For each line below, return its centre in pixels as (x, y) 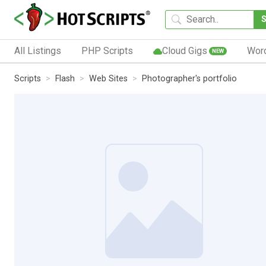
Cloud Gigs (184, 50)
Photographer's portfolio (189, 78)
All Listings (38, 50)
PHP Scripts (107, 50)
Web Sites (108, 78)
